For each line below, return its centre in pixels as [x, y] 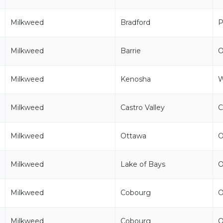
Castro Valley [143, 108]
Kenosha [136, 79]
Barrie [131, 51]
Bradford [135, 22]
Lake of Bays [143, 164]
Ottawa [133, 136]
